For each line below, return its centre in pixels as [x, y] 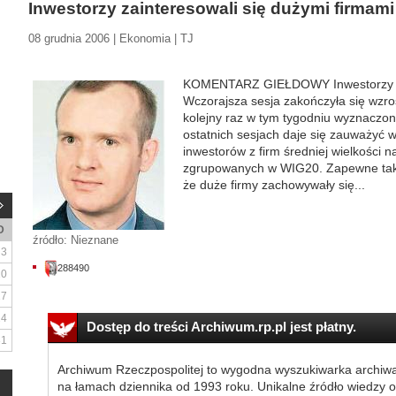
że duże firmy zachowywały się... [274, 185]
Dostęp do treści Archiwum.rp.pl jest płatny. [221, 327]
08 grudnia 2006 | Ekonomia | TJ [111, 38]
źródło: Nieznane [76, 240]
